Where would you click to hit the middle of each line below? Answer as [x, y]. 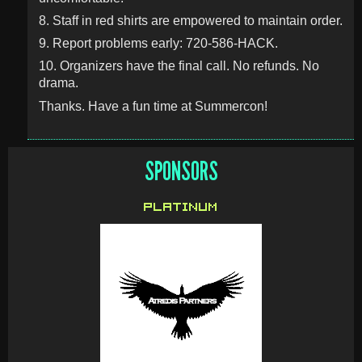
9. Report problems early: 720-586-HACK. [158, 44]
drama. [58, 83]
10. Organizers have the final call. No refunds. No [179, 66]
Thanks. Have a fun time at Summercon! [153, 106]
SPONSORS [181, 172]
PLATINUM [181, 208]
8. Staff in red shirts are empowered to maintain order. [190, 21]
